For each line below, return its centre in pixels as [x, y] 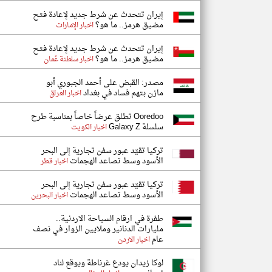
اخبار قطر [54, 161]
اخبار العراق [65, 93]
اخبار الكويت [89, 127]
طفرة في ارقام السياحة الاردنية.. [110, 219]
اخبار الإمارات [75, 25]
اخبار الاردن [134, 240]
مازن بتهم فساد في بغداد [122, 93]
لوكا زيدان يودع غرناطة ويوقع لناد [108, 263]
